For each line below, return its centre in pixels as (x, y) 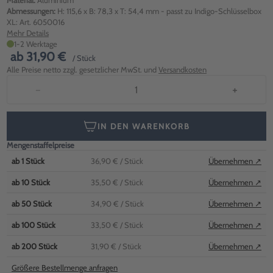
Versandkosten (183, 69)
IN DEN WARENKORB (144, 126)
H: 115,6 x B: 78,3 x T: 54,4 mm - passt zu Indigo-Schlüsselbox (159, 11)
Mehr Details (28, 33)
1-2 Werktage (36, 44)
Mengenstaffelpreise (41, 145)
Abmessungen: (31, 11)
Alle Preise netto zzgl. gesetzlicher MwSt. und (83, 69)
